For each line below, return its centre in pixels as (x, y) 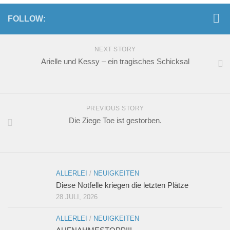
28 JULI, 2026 (77, 197)
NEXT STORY (115, 50)
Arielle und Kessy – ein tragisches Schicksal (115, 62)
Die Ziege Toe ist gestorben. (115, 121)
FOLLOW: (27, 19)
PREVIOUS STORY (115, 109)
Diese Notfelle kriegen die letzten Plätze (122, 185)
